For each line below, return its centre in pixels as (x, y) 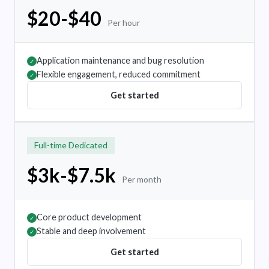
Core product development (89, 217)
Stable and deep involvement (91, 231)
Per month (142, 180)
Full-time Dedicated (71, 145)
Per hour (124, 23)
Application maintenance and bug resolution (120, 61)
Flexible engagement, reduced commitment (119, 74)
